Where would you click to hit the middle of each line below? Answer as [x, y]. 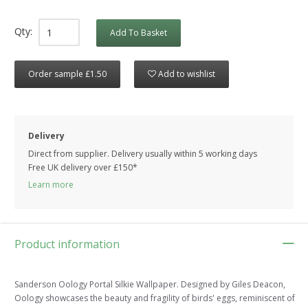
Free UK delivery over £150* [83, 168]
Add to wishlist [187, 74]
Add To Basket [139, 33]
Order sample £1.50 [67, 74]
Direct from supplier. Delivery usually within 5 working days [143, 154]
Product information [67, 244]
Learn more [51, 185]
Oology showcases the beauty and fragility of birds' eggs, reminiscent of [155, 298]
